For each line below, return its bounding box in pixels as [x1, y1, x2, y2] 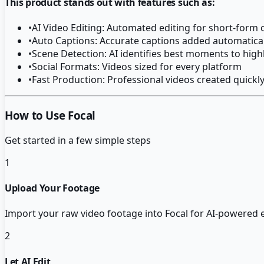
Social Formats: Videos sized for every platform [32, 60, 242, 74]
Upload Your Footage [5, 181, 100, 195]
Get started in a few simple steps [5, 133, 151, 147]
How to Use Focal [5, 108, 96, 123]
